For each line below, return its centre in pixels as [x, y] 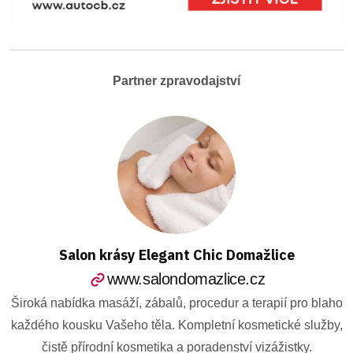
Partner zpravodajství [176, 80]
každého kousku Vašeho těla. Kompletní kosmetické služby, [176, 325]
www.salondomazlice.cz [186, 279]
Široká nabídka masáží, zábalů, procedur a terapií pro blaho [176, 303]
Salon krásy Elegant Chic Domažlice [176, 255]
